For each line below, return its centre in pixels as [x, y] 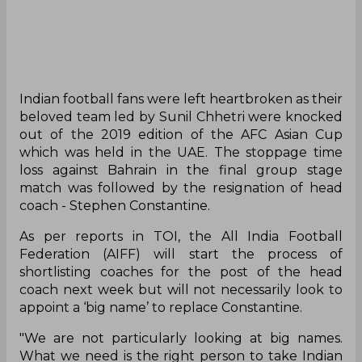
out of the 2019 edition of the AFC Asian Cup [181, 134]
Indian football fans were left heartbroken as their [181, 99]
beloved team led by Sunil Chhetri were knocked [181, 116]
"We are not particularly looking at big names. [181, 338]
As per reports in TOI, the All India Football [181, 236]
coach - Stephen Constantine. [115, 205]
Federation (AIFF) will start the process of [181, 254]
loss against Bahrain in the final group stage [181, 170]
